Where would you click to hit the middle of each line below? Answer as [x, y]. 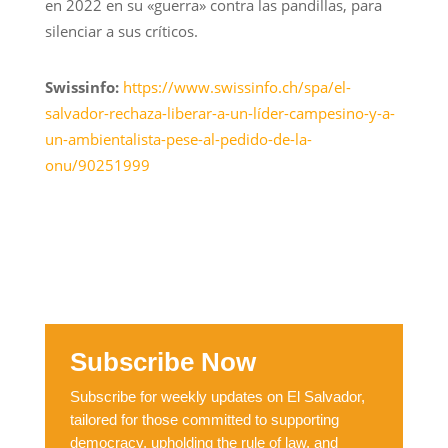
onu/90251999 [97, 164]
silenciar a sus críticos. [121, 30]
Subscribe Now [162, 362]
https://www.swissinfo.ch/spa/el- [236, 86]
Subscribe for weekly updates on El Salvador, [217, 397]
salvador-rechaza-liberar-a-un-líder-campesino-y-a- [219, 112]
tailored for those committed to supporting [204, 420]
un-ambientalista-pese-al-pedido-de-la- [178, 138]
